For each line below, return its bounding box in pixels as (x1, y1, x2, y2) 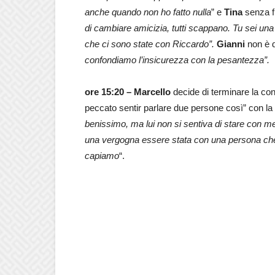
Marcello (134, 86, 171, 97)
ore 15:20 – (85, 86, 131, 97)
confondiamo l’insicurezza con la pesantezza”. (85, 54, 269, 65)
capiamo (85, 150, 119, 161)
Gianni (217, 38, 245, 49)
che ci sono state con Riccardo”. (85, 38, 217, 49)
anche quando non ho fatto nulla (85, 6, 211, 17)
